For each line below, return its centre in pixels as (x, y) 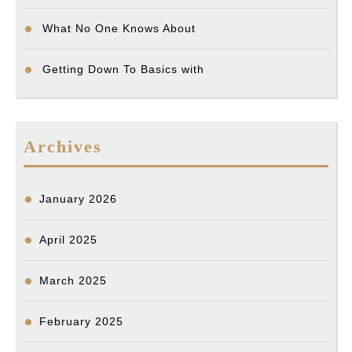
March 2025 (73, 281)
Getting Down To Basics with (123, 70)
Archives (63, 147)
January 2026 (78, 199)
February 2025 (81, 322)
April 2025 (68, 240)
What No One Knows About (119, 29)
